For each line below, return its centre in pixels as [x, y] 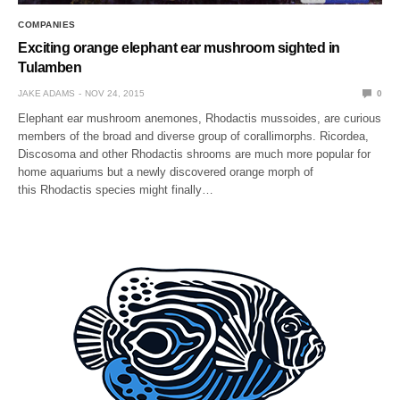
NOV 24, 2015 [115, 93]
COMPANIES [47, 24]
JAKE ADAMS [46, 93]
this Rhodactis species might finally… [116, 189]
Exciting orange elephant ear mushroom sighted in [179, 47]
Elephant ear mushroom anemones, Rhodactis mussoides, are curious [200, 118]
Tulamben [50, 67]
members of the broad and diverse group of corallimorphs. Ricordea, [194, 136]
